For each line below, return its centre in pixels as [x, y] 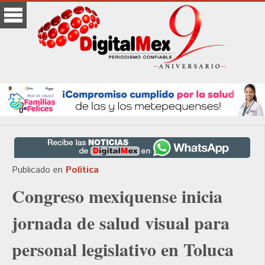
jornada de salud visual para [121, 223]
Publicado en [37, 170]
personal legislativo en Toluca [123, 249]
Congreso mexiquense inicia [117, 196]
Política [82, 170]
